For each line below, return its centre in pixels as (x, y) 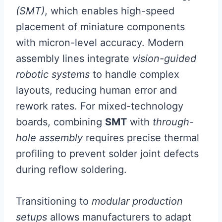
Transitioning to (54, 201)
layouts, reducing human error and (96, 90)
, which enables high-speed (110, 11)
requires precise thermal (141, 138)
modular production (137, 201)
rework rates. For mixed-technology (100, 106)
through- (173, 122)
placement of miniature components (100, 27)
